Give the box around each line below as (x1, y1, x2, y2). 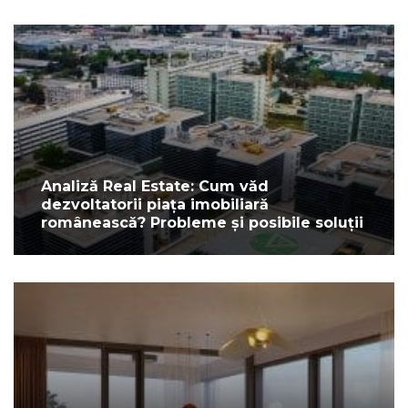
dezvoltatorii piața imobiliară (41, 195, 269, 213)
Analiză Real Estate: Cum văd (41, 177, 269, 195)
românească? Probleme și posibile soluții (41, 213, 363, 231)
